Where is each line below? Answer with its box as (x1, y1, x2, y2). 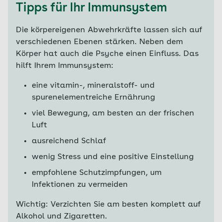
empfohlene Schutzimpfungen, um (32, 169, 162, 177)
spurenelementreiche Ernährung (32, 94, 155, 102)
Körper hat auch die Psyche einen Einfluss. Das (16, 50, 199, 58)
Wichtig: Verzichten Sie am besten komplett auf (16, 201, 201, 209)
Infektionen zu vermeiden (32, 181, 128, 189)
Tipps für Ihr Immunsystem (16, 2, 167, 14)
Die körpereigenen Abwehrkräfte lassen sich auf (16, 26, 202, 34)
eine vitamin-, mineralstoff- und (32, 82, 155, 90)
